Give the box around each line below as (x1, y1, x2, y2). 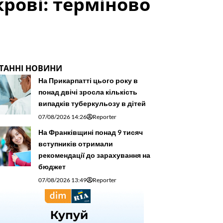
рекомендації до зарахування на (38, 150, 150, 159)
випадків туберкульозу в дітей (38, 99, 146, 108)
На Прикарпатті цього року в (38, 76, 138, 85)
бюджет (38, 162, 66, 171)
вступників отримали (38, 139, 113, 148)
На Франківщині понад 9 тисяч (38, 127, 143, 136)
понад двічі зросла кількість (38, 87, 137, 96)
